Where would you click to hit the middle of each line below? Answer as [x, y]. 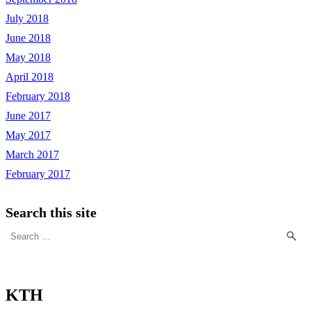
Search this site [51, 213]
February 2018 [38, 96]
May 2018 [28, 58]
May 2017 [28, 135]
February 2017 [38, 174]
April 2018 [30, 77]
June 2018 [28, 38]
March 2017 [32, 155]
